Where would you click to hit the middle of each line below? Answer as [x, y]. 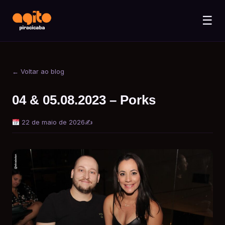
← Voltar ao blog [38, 71]
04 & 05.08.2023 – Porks [84, 100]
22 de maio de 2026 [52, 123]
